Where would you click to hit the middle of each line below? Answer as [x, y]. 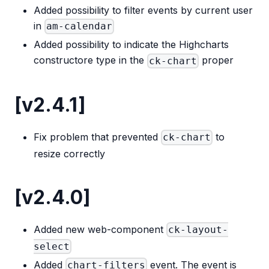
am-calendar [80, 26]
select [52, 246]
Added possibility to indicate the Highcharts [131, 45]
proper [216, 60]
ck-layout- [198, 230]
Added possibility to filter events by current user [143, 10]
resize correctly [69, 153]
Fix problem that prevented [97, 137]
